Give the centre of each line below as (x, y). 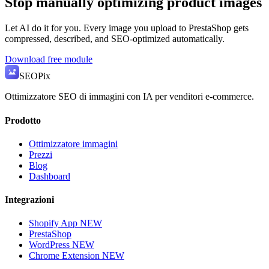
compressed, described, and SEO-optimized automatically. (115, 39)
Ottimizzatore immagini (73, 144)
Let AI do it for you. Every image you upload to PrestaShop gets (127, 28)
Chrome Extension (65, 256)
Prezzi (41, 154)
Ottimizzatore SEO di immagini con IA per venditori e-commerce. (129, 97)
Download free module (49, 59)
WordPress (50, 245)
